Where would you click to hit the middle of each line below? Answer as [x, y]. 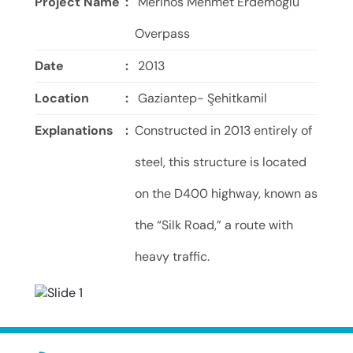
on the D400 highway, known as [226, 193]
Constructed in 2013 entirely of [223, 130]
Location [63, 98]
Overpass [162, 33]
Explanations [77, 130]
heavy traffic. [172, 256]
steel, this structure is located [221, 162]
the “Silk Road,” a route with [214, 225]
